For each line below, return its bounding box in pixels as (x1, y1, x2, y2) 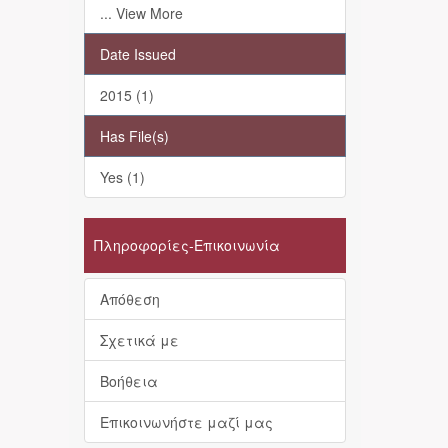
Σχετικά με (99, 330, 179, 350)
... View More (99, 3, 183, 23)
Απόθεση (99, 289, 160, 309)
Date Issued (99, 44, 176, 64)
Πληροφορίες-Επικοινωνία (93, 235, 280, 255)
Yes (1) (99, 167, 145, 187)
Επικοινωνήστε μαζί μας (99, 412, 273, 432)
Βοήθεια (99, 371, 158, 391)
